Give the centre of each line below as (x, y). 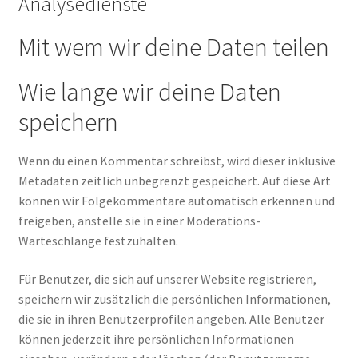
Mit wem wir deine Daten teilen (173, 48)
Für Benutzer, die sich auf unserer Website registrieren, (167, 278)
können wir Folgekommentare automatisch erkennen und (176, 201)
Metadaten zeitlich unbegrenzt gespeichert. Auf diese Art (174, 181)
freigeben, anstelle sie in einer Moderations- (139, 221)
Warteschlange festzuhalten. (98, 241)
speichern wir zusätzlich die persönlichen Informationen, (174, 298)
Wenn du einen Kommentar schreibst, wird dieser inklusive (177, 161)
